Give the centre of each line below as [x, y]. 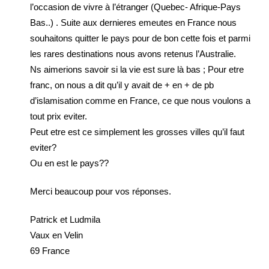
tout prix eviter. [59, 116]
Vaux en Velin [56, 235]
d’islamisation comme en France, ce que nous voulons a [140, 101]
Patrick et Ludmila [65, 219]
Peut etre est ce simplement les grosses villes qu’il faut [137, 132]
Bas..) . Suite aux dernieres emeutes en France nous [133, 23]
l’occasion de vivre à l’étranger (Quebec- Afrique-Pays [135, 7]
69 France [50, 251]
